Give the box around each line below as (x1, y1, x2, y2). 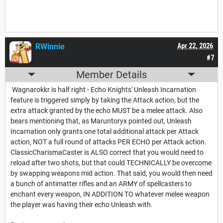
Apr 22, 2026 (177, 41, 213, 50)
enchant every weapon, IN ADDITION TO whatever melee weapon (10, 190, 210, 198)
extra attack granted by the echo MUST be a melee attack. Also (10, 106, 203, 114)
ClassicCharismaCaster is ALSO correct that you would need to (10, 148, 204, 156)
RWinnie (35, 41, 65, 51)
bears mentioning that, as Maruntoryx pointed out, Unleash (10, 116, 192, 125)
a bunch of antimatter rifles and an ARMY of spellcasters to (10, 179, 192, 188)
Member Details (76, 68, 147, 81)
